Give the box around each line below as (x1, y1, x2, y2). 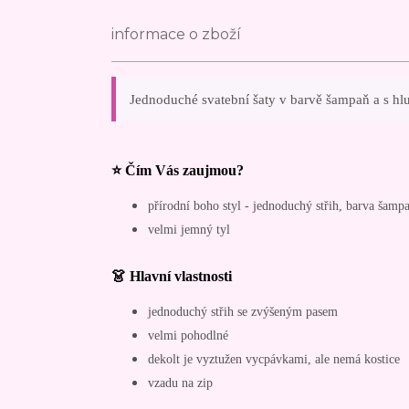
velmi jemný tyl (148, 221, 230, 236)
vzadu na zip (148, 374, 213, 390)
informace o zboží (111, 25, 241, 43)
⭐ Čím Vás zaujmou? (111, 162, 244, 178)
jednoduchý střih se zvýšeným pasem (148, 303, 338, 319)
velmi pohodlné (148, 327, 228, 342)
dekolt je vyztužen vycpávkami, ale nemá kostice (148, 351, 400, 366)
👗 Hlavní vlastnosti (111, 267, 232, 284)
